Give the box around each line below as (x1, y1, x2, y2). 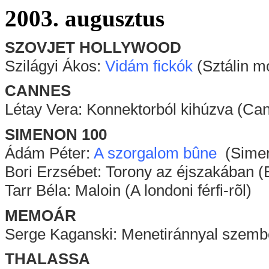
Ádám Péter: (5, 144, 94, 162)
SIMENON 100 (5, 125, 107, 144)
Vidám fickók (105, 56, 193, 75)
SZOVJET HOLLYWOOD (5, 38, 181, 56)
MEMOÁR (5, 206, 76, 225)
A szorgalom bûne (94, 144, 217, 162)
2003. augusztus (5, 5, 165, 31)
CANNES (5, 82, 71, 100)
